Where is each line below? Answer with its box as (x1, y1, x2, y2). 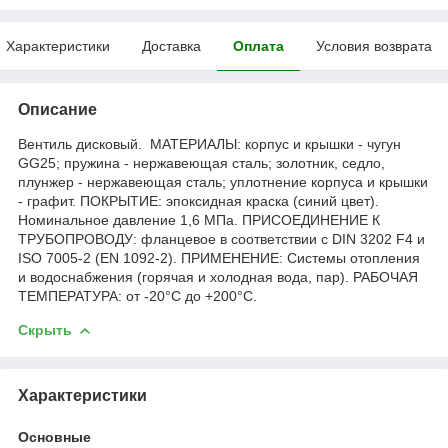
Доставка (142, 37, 201, 54)
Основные (18, 428, 91, 445)
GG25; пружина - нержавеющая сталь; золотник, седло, (18, 154, 385, 171)
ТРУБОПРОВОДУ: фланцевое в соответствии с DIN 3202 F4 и (18, 230, 425, 247)
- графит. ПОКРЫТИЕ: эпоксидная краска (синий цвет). (18, 192, 383, 209)
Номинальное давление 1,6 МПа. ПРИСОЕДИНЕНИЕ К (18, 211, 380, 228)
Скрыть (18, 321, 72, 338)
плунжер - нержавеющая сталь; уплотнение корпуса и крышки (18, 173, 428, 190)
